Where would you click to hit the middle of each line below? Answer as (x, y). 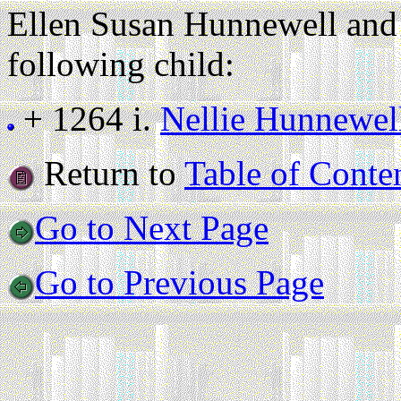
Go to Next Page (152, 228)
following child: (121, 64)
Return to (110, 173)
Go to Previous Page (179, 282)
